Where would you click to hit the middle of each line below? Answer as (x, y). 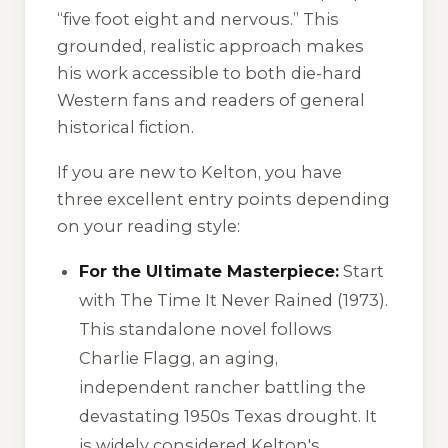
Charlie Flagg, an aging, (179, 358)
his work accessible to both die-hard (209, 72)
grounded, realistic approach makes (210, 45)
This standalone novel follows (206, 329)
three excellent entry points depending (223, 198)
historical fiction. (125, 126)
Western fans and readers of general (211, 99)
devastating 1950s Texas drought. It (228, 416)
